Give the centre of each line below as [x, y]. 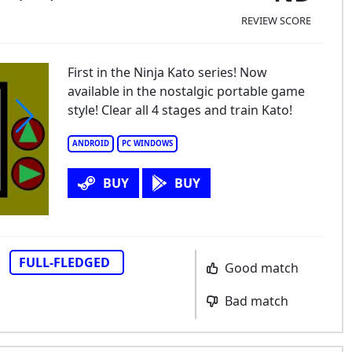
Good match [260, 268]
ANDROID [90, 143]
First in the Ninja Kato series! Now [167, 72]
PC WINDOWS [147, 143]
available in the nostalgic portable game [186, 91]
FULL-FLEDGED [64, 262]
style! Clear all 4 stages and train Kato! [180, 110]
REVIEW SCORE [276, 20]
